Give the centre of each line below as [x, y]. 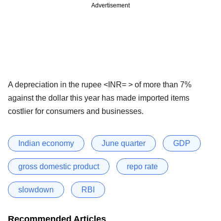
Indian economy [46, 143]
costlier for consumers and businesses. [76, 111]
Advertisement [110, 5]
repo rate [142, 166]
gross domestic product [59, 166]
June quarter [124, 143]
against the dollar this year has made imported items [99, 98]
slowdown [36, 189]
